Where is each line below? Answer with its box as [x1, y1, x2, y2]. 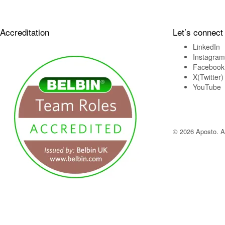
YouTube [192, 81, 221, 92]
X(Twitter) [192, 71, 223, 82]
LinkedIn [192, 41, 220, 52]
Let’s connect [172, 25, 223, 38]
